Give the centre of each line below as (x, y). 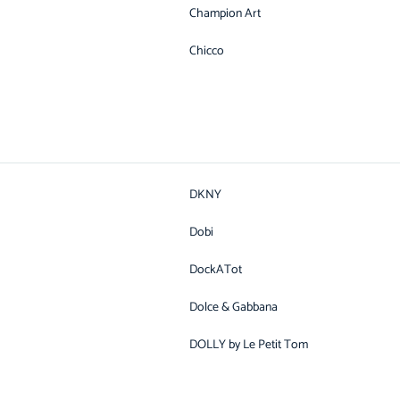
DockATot (216, 270)
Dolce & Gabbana (233, 308)
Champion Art (225, 14)
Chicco (207, 51)
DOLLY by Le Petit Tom (249, 345)
